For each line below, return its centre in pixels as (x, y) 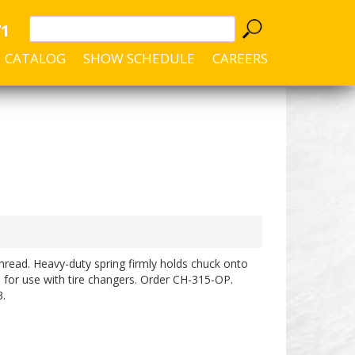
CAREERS (240, 58)
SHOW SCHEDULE (139, 58)
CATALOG (35, 58)
